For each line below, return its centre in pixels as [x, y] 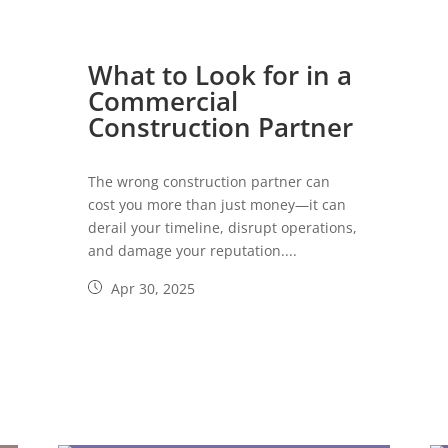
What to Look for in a [220, 75]
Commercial [163, 101]
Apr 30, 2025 [151, 289]
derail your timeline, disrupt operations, [223, 228]
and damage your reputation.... [193, 251]
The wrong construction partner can [209, 182]
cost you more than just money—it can [217, 205]
